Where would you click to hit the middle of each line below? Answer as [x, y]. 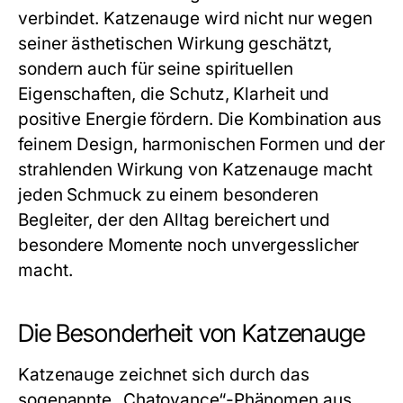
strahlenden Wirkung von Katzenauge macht [196, 170]
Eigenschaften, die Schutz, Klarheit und [174, 94]
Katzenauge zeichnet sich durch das [164, 375]
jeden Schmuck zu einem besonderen [168, 195]
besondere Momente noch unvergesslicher [189, 245]
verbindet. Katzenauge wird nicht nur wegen [196, 18]
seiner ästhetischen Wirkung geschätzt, [175, 44]
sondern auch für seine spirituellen [156, 69]
